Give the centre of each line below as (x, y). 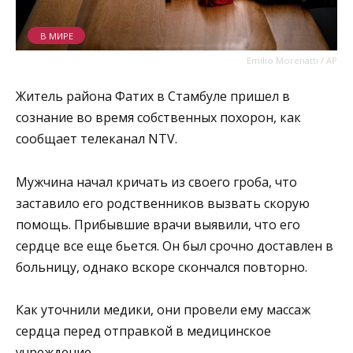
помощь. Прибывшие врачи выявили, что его (158, 224)
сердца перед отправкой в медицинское (143, 331)
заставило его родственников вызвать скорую (163, 203)
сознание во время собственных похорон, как (158, 118)
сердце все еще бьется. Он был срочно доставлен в (175, 245)
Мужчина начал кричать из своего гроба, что (156, 182)
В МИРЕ (56, 35)
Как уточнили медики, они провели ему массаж (163, 309)
